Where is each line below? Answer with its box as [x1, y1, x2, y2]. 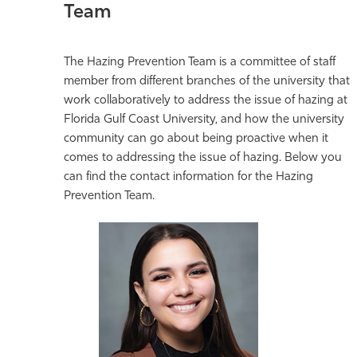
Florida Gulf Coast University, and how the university [64, 114, 344, 127]
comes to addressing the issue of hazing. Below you [64, 152, 342, 165]
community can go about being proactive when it [64, 133, 328, 146]
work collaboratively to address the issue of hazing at [64, 95, 347, 108]
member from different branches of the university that [64, 76, 350, 88]
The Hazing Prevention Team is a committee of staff [64, 57, 335, 69]
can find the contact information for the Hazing [64, 171, 313, 184]
